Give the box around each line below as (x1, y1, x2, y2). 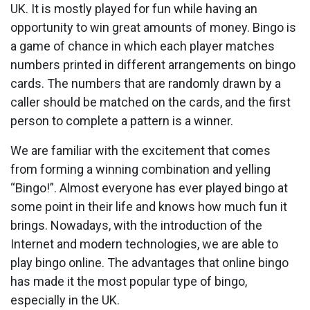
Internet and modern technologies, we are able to (10, 236, 278, 251)
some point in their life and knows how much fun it (10, 199, 287, 214)
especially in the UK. (10, 292, 122, 307)
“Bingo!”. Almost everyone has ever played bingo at (10, 180, 288, 195)
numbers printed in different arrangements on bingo (10, 57, 295, 72)
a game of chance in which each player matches (10, 38, 275, 53)
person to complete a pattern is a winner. (10, 113, 233, 128)
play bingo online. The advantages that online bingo (10, 255, 289, 270)
